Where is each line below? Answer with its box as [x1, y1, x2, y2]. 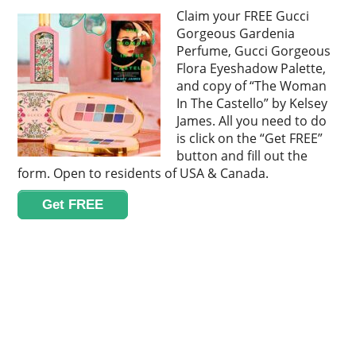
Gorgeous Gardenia [176, 25, 296, 43]
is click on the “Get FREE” [176, 130, 323, 148]
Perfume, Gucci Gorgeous [176, 42, 331, 60]
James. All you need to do [176, 112, 327, 130]
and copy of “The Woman [176, 77, 327, 95]
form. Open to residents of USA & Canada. [17, 164, 269, 183]
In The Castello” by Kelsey [176, 95, 328, 113]
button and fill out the [176, 147, 308, 165]
